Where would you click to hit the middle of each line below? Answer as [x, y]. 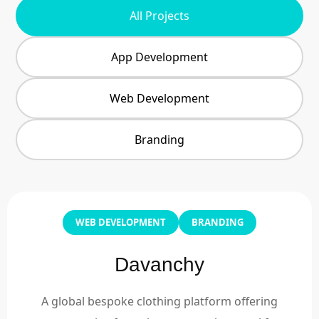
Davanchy [159, 264]
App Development [159, 57]
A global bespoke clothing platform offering [159, 301]
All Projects [159, 15]
